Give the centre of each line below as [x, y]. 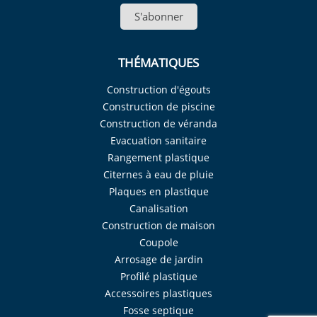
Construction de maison [158, 226]
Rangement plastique [158, 158]
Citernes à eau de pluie [158, 175]
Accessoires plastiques [158, 294]
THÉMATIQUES [158, 63]
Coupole [158, 243]
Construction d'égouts [158, 90]
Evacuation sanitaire [158, 141]
